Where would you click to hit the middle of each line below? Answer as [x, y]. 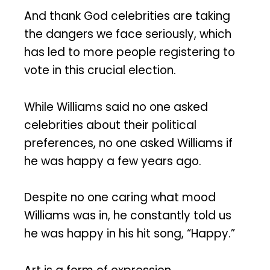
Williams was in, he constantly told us [128, 216]
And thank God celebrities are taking [127, 16]
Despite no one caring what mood [120, 198]
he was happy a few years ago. [113, 161]
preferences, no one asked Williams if [128, 143]
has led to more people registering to [130, 52]
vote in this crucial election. [100, 70]
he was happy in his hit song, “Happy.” [130, 234]
